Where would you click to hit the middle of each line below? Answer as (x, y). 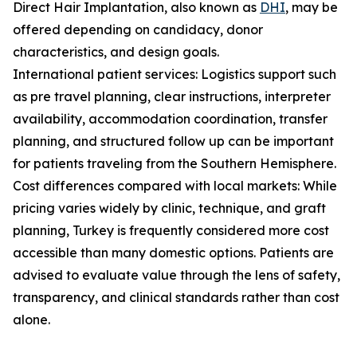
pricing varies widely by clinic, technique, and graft (169, 208)
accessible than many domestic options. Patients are (173, 253)
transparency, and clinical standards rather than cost (176, 298)
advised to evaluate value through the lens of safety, (177, 275)
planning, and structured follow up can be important (173, 141)
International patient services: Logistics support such (175, 75)
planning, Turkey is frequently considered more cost (171, 231)
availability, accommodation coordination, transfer (170, 119)
